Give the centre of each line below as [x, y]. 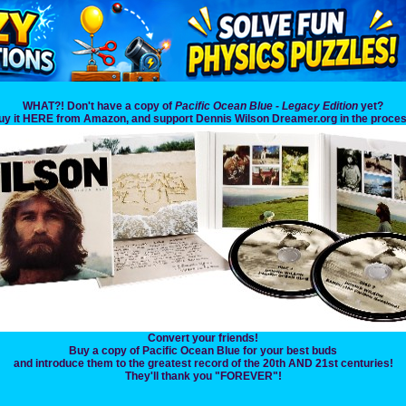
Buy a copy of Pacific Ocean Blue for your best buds [203, 351]
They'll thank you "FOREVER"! [203, 377]
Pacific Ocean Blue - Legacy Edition [266, 106]
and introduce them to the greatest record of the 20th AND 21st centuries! [203, 364]
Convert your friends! [203, 338]
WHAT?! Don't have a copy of [99, 106]
